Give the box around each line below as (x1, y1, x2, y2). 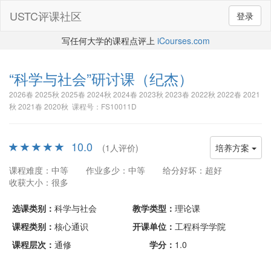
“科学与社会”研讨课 (9, 68, 135, 89)
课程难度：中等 (9, 164, 68, 176)
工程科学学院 (175, 220, 226, 232)
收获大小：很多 (9, 176, 68, 188)
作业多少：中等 (86, 164, 145, 176)
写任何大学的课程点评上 (61, 34, 157, 47)
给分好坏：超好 (163, 164, 222, 176)
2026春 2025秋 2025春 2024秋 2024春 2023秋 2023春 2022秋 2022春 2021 (9, 89, 260, 99)
